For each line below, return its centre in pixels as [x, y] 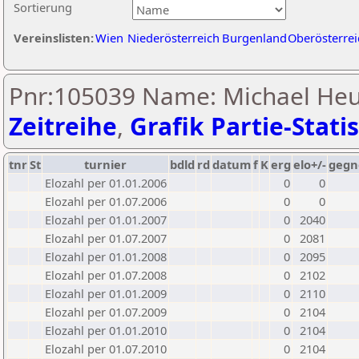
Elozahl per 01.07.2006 [106, 201]
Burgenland [254, 38]
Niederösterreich [173, 38]
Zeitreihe [63, 126]
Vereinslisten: [54, 38]
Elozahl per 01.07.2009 [106, 312]
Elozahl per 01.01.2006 [106, 183]
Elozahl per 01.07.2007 [106, 238]
